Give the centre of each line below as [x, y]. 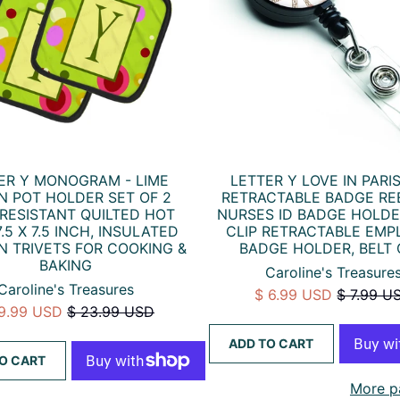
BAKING [66, 265]
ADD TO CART [271, 343]
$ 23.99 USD [110, 311]
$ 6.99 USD [294, 294]
